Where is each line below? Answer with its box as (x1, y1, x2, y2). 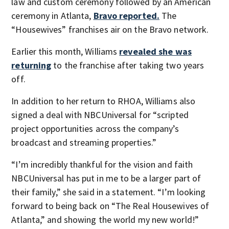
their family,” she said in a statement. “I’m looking (11, 186, 206, 198)
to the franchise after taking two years (51, 59, 204, 71)
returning (11, 59, 52, 71)
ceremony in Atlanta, (11, 10, 94, 21)
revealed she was (119, 45, 192, 57)
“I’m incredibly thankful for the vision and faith (11, 158, 193, 170)
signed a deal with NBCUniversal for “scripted (11, 109, 189, 121)
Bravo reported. (93, 10, 159, 21)
